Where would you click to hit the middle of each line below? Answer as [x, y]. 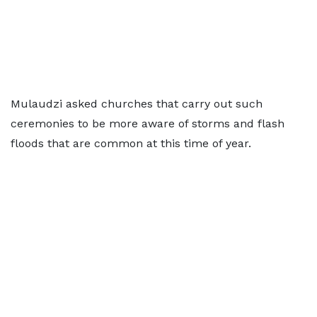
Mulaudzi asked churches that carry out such [137, 104]
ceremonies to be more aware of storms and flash [148, 123]
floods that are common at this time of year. [131, 143]
